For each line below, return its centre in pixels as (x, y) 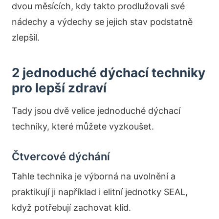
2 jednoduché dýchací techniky (109, 73)
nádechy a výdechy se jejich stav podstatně (102, 22)
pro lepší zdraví (59, 88)
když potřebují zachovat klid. (71, 208)
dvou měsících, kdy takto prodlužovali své (98, 6)
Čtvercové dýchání (61, 156)
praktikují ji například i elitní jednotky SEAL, (100, 192)
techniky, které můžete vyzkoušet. (83, 126)
